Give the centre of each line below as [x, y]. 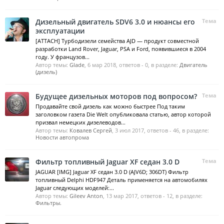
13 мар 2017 [122, 196]
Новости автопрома [62, 137]
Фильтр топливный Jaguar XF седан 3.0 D [107, 162]
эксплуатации [60, 31]
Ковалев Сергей [91, 130]
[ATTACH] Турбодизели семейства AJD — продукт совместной [117, 41]
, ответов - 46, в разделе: [176, 130]
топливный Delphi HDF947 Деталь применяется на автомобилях [121, 180]
